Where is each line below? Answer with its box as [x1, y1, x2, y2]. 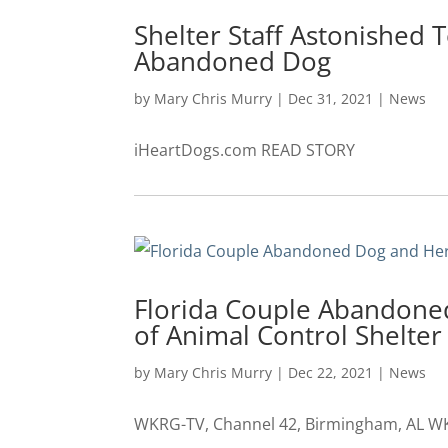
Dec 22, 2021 [288, 362, 374, 382]
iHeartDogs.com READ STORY [134, 138, 356, 161]
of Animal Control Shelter [134, 316, 443, 353]
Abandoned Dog [134, 42, 332, 79]
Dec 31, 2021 [288, 88, 374, 108]
